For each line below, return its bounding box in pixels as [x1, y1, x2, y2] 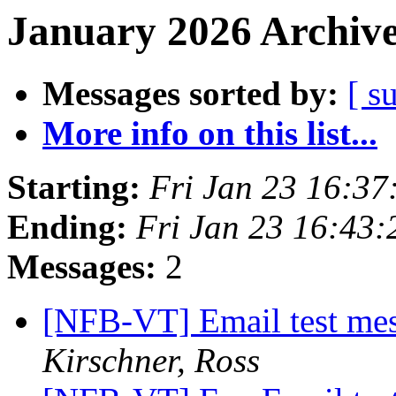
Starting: [7, 168, 141, 207]
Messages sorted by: [42, 74, 339, 113]
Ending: [7, 208, 127, 247]
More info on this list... [42, 114, 377, 153]
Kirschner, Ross [42, 341, 260, 380]
